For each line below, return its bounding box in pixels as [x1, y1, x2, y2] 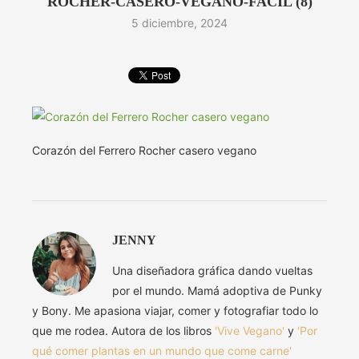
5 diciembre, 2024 [131, 16, 228, 30]
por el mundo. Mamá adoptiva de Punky [112, 284, 322, 298]
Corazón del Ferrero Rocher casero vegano [32, 143, 256, 158]
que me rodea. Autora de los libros [32, 324, 215, 338]
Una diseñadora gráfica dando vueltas [112, 264, 313, 278]
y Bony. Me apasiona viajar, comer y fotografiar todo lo [32, 304, 318, 318]
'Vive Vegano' [215, 324, 284, 338]
